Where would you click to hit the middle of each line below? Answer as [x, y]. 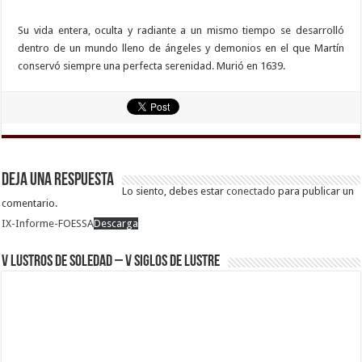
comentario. [30, 204]
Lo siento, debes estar [175, 192]
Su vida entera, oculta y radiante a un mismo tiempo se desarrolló [181, 31]
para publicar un [315, 192]
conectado [251, 192]
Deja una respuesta [58, 181]
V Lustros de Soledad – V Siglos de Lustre [111, 262]
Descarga [116, 224]
